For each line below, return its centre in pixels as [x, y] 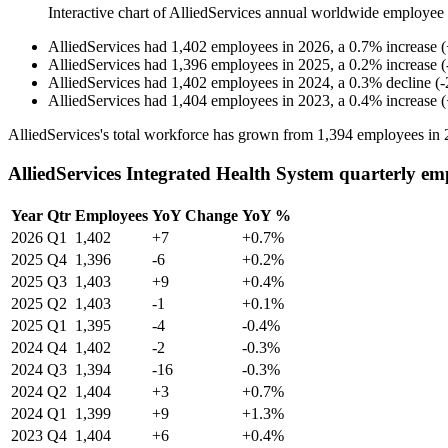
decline [408, 83]
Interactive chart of [108, 13]
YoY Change [195, 215]
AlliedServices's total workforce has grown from [162, 135]
